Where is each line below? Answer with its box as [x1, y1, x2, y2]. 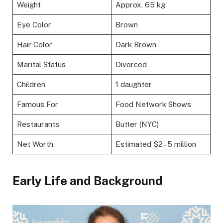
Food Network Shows [115, 100, 191, 109]
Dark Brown [115, 40, 156, 49]
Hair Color [16, 40, 52, 49]
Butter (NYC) [115, 119, 159, 128]
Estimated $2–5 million [115, 139, 196, 148]
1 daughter [115, 80, 152, 89]
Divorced [115, 60, 147, 69]
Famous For [16, 100, 58, 109]
